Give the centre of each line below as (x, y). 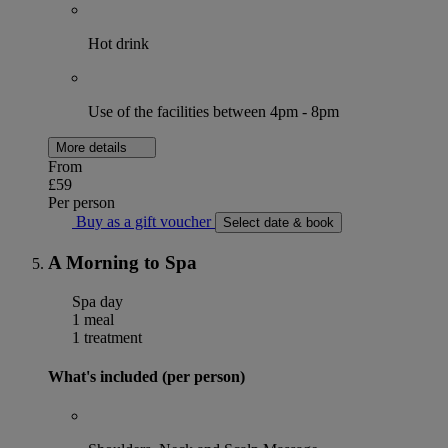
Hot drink (118, 44)
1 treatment (105, 337)
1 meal (91, 319)
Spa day (95, 301)
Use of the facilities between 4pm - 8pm (213, 112)
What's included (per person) (146, 377)
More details (93, 148)
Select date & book (278, 223)
